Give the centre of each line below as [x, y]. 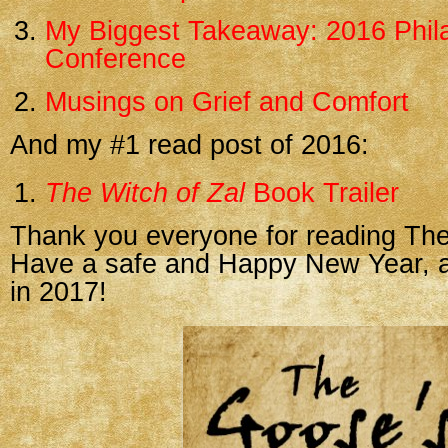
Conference [115, 59]
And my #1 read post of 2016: [189, 145]
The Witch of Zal [145, 193]
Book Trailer [322, 193]
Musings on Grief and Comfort [227, 102]
